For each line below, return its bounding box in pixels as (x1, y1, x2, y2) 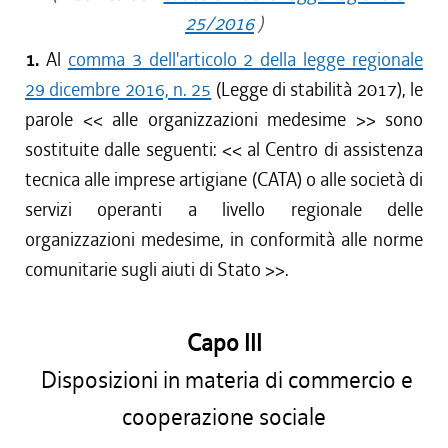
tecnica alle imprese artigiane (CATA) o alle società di (25, 167, 423, 192)
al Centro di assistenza (247, 137, 424, 162)
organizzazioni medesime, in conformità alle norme (25, 227, 423, 252)
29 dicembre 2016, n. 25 (25, 77, 212, 102)
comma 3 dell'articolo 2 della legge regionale (67, 47, 423, 72)
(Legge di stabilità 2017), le (211, 77, 424, 102)
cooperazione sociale (122, 402, 326, 433)
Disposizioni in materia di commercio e (35, 365, 413, 396)
